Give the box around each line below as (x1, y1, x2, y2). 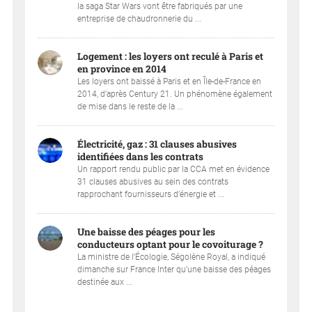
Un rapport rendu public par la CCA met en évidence (77, 164, 270, 174)
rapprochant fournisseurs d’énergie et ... (77, 189, 225, 199)
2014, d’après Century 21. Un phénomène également (77, 88, 273, 99)
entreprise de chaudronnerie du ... (77, 13, 202, 24)
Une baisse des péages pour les (77, 225, 216, 238)
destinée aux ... (77, 276, 133, 287)
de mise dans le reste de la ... (77, 101, 184, 111)
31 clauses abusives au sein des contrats (77, 176, 229, 187)
